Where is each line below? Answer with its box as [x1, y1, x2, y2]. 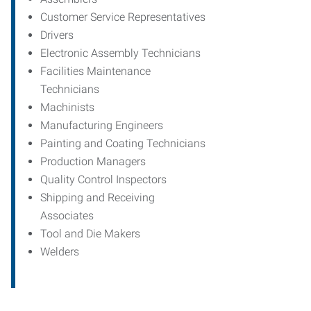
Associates [40, 208, 94, 222]
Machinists [40, 100, 94, 114]
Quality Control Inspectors [40, 172, 167, 186]
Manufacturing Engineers [40, 118, 163, 132]
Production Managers [40, 154, 146, 168]
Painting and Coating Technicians [40, 136, 205, 150]
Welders [40, 244, 79, 258]
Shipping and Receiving [40, 190, 155, 204]
